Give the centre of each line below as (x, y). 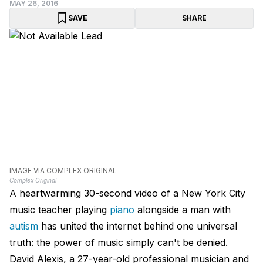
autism (24, 226)
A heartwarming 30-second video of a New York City (127, 193)
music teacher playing (60, 210)
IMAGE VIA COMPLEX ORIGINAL (63, 171)
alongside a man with (183, 210)
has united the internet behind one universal (138, 226)
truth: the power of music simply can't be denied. (119, 243)
